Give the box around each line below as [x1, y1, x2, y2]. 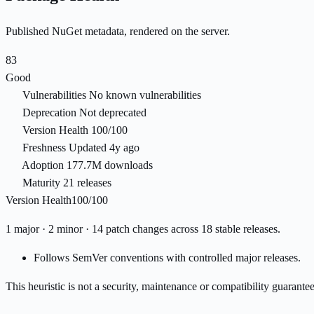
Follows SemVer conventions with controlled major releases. [34, 252, 301, 264]
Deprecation [22, 107, 76, 119]
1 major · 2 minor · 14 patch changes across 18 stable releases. [6, 223, 280, 235]
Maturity [22, 177, 60, 189]
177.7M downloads [67, 159, 153, 172]
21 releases [63, 177, 111, 189]
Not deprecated [79, 107, 146, 119]
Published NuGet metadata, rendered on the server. [6, 25, 230, 38]
